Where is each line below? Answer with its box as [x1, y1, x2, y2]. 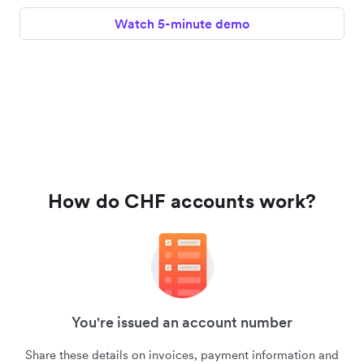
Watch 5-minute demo [115, 15, 249, 32]
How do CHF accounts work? [48, 188, 316, 214]
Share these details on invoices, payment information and [25, 346, 339, 362]
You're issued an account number [71, 312, 292, 331]
